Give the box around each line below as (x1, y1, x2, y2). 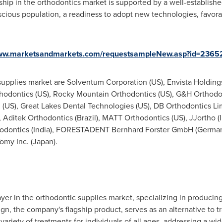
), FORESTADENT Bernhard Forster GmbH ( (50, 124, 197, 135)
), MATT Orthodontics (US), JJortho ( (96, 112, 220, 123)
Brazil (76, 112, 96, 123)
